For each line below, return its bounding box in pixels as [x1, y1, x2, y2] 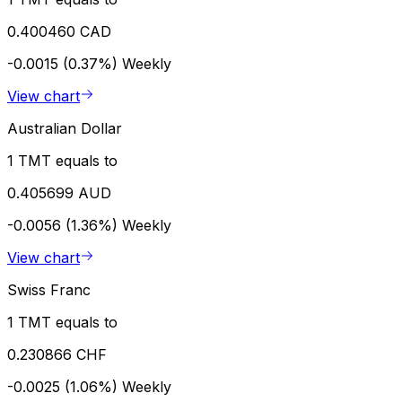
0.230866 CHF [7, 345, 107, 363]
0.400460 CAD [7, 22, 111, 40]
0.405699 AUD [7, 183, 111, 202]
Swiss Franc [7, 280, 91, 299]
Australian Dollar [7, 118, 122, 137]
